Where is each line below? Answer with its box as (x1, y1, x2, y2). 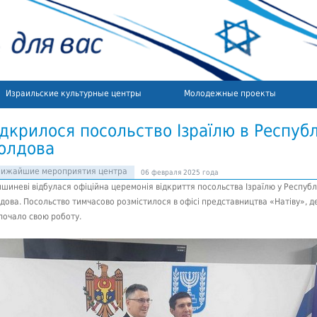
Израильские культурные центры (6, 88, 142, 98)
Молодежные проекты (184, 88, 276, 98)
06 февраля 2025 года (141, 168, 219, 176)
